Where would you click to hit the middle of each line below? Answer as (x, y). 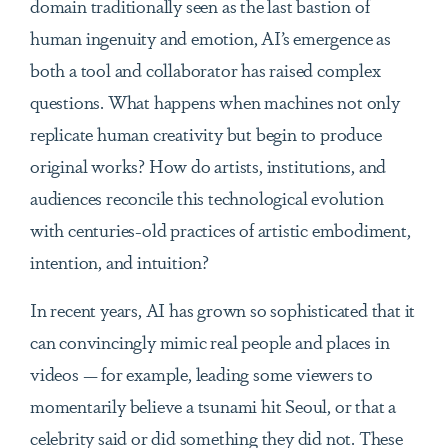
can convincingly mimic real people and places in (210, 341)
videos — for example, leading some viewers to (201, 373)
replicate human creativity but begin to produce (206, 133)
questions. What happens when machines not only (215, 101)
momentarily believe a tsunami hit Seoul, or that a (213, 405)
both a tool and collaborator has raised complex (205, 69)
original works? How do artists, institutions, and (208, 165)
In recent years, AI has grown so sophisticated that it (223, 309)
